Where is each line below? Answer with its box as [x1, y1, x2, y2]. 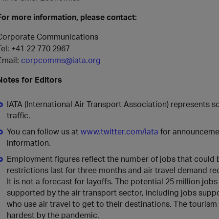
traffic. [7, 110, 30, 120]
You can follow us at [7, 126, 81, 136]
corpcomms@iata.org [21, 55, 101, 65]
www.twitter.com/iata [81, 126, 158, 136]
